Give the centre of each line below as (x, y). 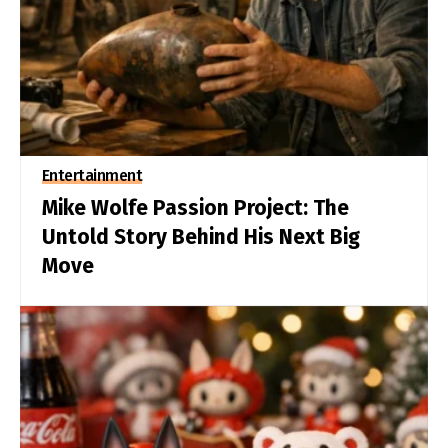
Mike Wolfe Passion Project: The (195, 208)
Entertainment (92, 176)
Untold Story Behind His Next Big (200, 237)
